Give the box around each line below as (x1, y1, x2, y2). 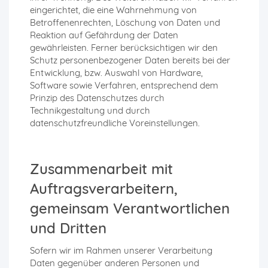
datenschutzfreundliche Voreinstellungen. (30, 117, 200, 129)
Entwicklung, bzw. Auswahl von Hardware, (30, 67, 203, 79)
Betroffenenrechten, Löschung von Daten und (30, 17, 220, 29)
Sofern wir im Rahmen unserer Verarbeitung (30, 245, 212, 257)
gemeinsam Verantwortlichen (30, 199, 230, 218)
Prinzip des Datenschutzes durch (30, 92, 165, 104)
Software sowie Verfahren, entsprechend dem (30, 80, 218, 92)
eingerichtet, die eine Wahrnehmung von (30, 4, 197, 16)
